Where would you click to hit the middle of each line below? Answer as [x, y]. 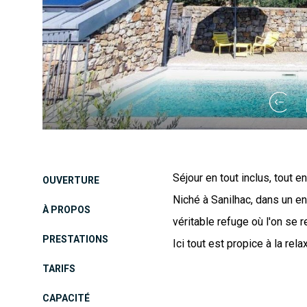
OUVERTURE [71, 180]
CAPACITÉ [66, 298]
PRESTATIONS [75, 239]
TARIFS [59, 269]
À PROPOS [66, 210]
